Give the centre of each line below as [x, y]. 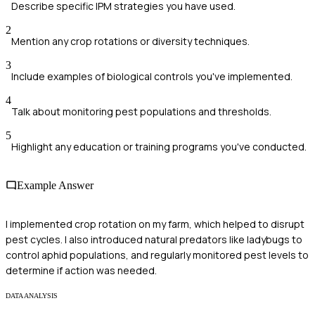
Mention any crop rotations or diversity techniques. [130, 41]
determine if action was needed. [81, 271]
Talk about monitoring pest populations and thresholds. [141, 111]
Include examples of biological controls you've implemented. [152, 76]
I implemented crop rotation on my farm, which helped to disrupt [155, 224]
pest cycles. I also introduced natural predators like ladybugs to [154, 240]
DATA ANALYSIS [32, 296]
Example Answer [55, 185]
